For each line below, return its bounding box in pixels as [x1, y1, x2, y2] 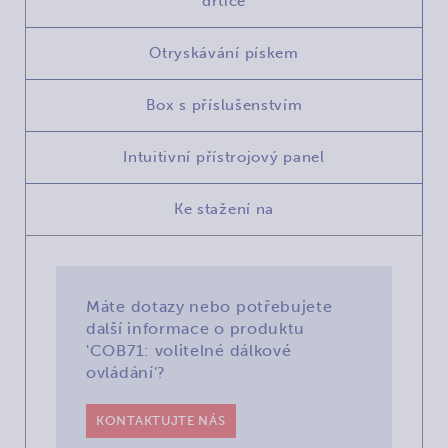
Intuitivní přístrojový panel [123, 147, 325, 166]
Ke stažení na [173, 199, 275, 218]
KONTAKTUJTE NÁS [96, 412, 226, 428]
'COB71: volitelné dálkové [86, 340, 292, 360]
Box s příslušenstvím [145, 95, 303, 114]
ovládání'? [86, 362, 166, 382]
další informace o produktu [86, 318, 306, 338]
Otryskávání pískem [149, 43, 299, 62]
